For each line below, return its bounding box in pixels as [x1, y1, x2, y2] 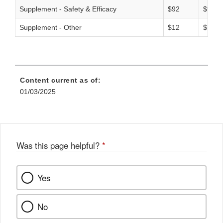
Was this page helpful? [16, 139, 102, 152]
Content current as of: [20, 76, 101, 85]
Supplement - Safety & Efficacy [19, 5, 116, 13]
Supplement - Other [19, 23, 82, 32]
